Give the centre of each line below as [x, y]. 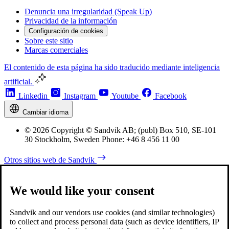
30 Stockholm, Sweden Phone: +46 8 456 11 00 [102, 139]
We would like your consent [82, 191]
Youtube [125, 96]
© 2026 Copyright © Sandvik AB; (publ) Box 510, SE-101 [120, 130]
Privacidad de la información [71, 20]
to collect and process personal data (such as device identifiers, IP [114, 222]
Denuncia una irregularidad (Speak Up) [88, 11]
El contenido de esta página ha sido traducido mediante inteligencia [112, 67]
